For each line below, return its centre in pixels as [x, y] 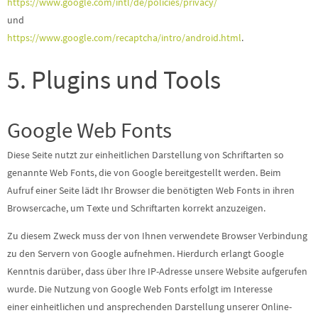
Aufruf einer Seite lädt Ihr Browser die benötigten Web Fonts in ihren [151, 190]
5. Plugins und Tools [114, 80]
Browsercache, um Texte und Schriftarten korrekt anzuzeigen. [136, 208]
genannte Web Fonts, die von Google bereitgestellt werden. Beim [144, 172]
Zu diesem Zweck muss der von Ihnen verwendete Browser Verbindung [157, 236]
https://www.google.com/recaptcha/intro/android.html [124, 38]
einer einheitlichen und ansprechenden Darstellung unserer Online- [149, 307]
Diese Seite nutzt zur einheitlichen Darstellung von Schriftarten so [146, 155]
